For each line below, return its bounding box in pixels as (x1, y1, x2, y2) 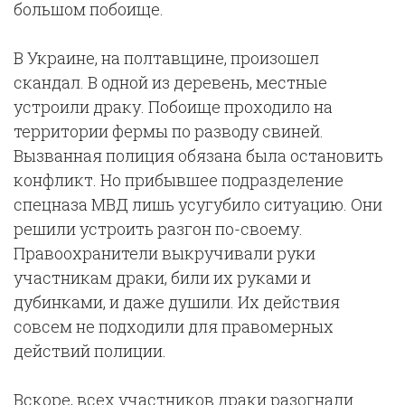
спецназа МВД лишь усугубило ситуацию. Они (14, 193, 382, 215)
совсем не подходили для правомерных (14, 316, 334, 337)
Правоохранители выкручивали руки (14, 242, 316, 264)
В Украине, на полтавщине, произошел (14, 47, 319, 69)
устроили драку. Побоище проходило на (14, 96, 333, 118)
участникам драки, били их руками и (14, 267, 311, 288)
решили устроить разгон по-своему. (14, 218, 303, 240)
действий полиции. (14, 340, 166, 362)
